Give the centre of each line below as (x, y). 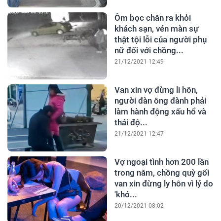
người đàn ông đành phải (160, 101)
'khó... (126, 195)
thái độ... (131, 123)
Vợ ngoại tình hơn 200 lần (161, 162)
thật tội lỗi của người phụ (160, 40)
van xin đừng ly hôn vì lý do (164, 184)
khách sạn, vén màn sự (156, 29)
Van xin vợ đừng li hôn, (156, 90)
